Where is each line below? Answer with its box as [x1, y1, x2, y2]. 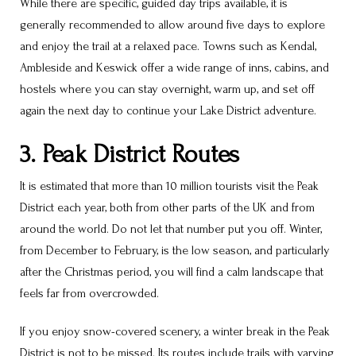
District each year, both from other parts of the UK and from [20, 200, 315, 215]
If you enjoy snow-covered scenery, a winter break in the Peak [20, 324, 330, 339]
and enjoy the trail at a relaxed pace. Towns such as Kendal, [20, 38, 316, 53]
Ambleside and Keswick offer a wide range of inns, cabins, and [20, 60, 329, 75]
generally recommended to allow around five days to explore [20, 17, 325, 32]
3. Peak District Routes [20, 140, 239, 168]
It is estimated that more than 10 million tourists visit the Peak [20, 179, 319, 194]
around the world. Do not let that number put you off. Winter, [20, 222, 322, 237]
